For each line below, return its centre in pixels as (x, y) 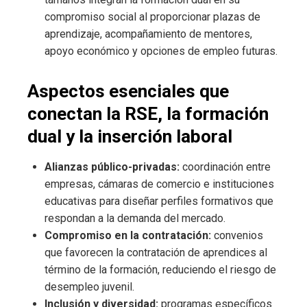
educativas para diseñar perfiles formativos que (159, 201)
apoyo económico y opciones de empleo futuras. (161, 51)
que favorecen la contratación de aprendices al (156, 253)
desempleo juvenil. (89, 287)
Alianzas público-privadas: (112, 167)
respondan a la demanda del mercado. (135, 219)
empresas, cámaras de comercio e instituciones (159, 184)
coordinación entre (225, 167)
